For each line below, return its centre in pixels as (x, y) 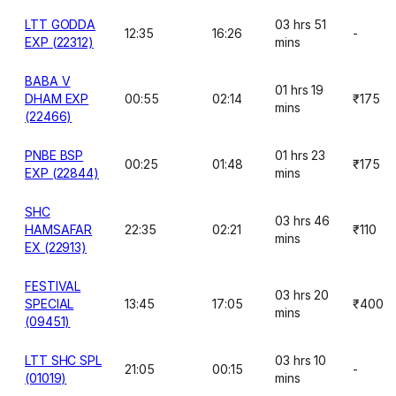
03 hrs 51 (301, 24)
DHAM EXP (57, 99)
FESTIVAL (53, 286)
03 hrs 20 (302, 295)
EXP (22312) (60, 42)
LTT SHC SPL (64, 360)
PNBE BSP (54, 155)
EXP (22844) (62, 173)
